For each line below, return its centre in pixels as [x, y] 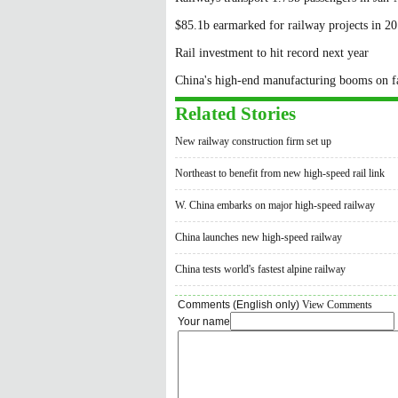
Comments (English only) [240, 305]
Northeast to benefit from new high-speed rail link [280, 173]
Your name [204, 322]
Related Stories [235, 114]
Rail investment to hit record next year [272, 53]
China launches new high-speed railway [259, 237]
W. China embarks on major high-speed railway [275, 205]
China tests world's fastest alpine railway [260, 269]
